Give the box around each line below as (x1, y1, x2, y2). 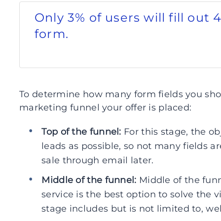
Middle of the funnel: (41, 175, 137, 185)
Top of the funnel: (41, 126, 121, 137)
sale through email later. (41, 155, 154, 166)
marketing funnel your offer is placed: (19, 102, 192, 113)
